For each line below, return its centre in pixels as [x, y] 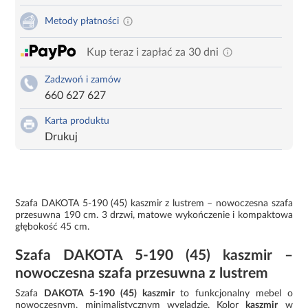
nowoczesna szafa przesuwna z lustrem [142, 273]
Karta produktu [77, 121]
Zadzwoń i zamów [83, 79]
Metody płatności [82, 21]
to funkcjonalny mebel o [233, 293]
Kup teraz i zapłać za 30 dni [153, 52]
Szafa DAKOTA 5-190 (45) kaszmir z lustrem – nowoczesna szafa [154, 203]
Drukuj [62, 136]
